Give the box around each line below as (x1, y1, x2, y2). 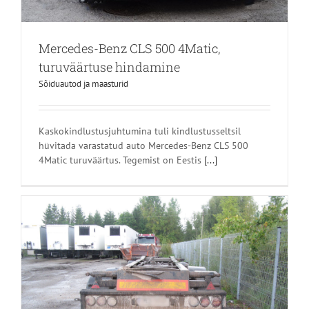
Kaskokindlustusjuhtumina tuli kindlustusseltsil (39, 125, 241, 138)
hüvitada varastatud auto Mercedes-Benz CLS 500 (39, 139, 248, 152)
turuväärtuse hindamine (39, 59, 180, 76)
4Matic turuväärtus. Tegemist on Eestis (39, 154, 204, 167)
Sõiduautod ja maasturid (39, 78, 128, 90)
